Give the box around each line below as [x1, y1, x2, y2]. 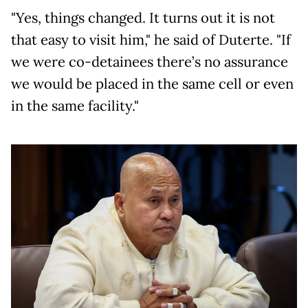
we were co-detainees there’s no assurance [11, 53, 288, 71]
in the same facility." [11, 97, 139, 115]
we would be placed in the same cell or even [11, 75, 294, 93]
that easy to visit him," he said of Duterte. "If [11, 31, 291, 49]
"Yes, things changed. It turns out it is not [11, 9, 275, 27]
